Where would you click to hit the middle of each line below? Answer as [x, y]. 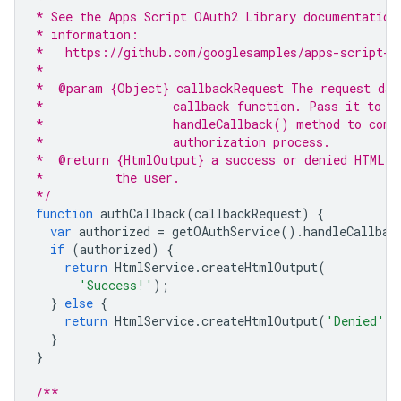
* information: [87, 34]
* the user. [108, 177]
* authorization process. [183, 141]
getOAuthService [226, 231]
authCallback [143, 213]
